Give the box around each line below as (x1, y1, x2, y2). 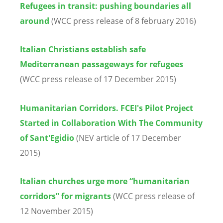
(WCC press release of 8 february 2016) (49, 15, 196, 27)
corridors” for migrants (20, 190, 113, 202)
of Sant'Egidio (20, 132, 74, 143)
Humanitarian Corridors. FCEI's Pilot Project (20, 102, 193, 113)
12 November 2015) (20, 205, 93, 217)
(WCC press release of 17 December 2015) (20, 74, 176, 85)
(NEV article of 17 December (74, 132, 181, 143)
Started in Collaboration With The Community (20, 117, 203, 128)
